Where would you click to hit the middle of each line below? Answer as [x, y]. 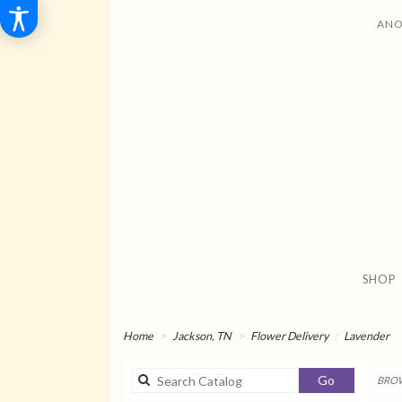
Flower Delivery [289, 336]
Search [354, 380]
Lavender [367, 336]
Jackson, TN [203, 336]
